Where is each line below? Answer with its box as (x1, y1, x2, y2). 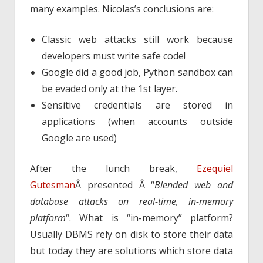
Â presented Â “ (75, 178, 155, 191)
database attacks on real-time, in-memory (30, 194, 233, 208)
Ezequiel (197, 161, 233, 175)
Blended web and (154, 178, 234, 191)
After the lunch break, (30, 161, 197, 175)
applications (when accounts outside (42, 114, 233, 128)
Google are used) (42, 131, 117, 144)
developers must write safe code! (42, 49, 186, 62)
